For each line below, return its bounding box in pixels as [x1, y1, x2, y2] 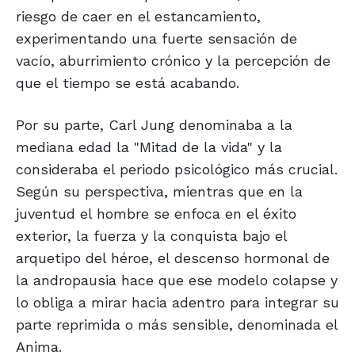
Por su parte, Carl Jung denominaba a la [16, 116, 292, 134]
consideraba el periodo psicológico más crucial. [16, 161, 338, 178]
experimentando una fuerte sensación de [16, 30, 297, 48]
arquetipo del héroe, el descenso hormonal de [16, 250, 330, 267]
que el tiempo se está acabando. [16, 74, 239, 92]
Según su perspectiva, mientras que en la [16, 183, 303, 200]
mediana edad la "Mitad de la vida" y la [16, 139, 282, 156]
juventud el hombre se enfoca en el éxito [16, 205, 296, 223]
